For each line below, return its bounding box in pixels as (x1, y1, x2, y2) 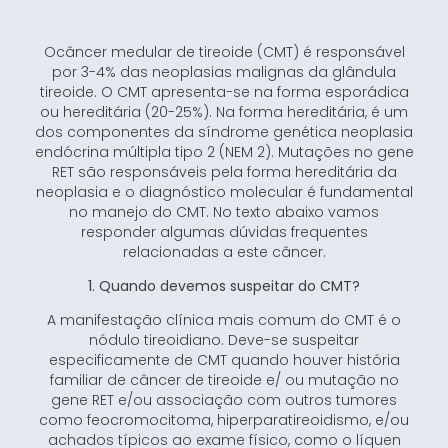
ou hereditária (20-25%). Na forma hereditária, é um (40, 101, 408, 122)
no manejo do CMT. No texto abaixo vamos (69, 201, 379, 222)
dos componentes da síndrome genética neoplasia (35, 121, 413, 142)
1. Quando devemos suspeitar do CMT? (88, 276, 360, 297)
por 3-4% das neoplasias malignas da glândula (52, 61, 396, 82)
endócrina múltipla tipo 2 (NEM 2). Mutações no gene (34, 141, 414, 162)
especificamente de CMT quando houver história (48, 350, 400, 371)
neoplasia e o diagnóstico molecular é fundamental (35, 181, 413, 202)
